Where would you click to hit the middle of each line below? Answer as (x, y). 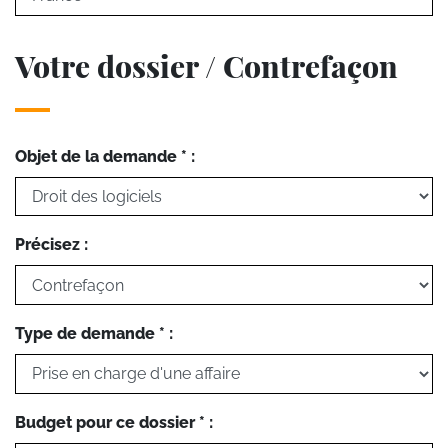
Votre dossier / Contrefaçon (206, 65)
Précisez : (51, 245)
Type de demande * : (94, 333)
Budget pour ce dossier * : (114, 422)
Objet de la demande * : (105, 156)
